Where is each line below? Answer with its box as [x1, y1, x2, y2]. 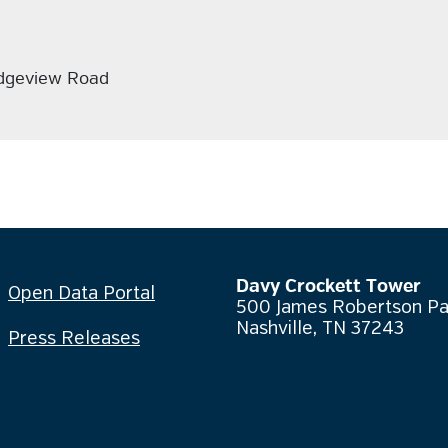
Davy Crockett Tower [236, 275, 421, 298]
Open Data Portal [8, 285, 155, 303]
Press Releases [8, 330, 140, 348]
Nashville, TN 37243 [236, 320, 404, 338]
